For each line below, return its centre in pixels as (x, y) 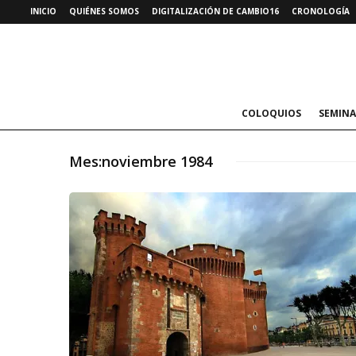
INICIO (43, 11)
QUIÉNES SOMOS (104, 11)
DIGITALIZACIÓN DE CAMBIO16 (215, 11)
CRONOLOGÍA (321, 11)
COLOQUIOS (271, 113)
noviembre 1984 (157, 161)
